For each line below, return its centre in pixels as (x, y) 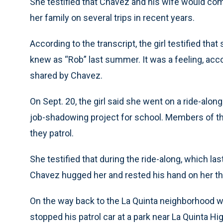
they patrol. (52, 133)
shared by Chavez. (66, 75)
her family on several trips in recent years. (112, 18)
